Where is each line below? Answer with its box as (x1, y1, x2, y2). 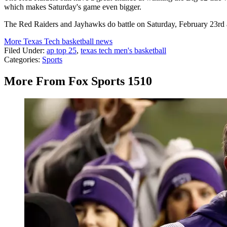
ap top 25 (47, 46, 77, 55)
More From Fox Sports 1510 (4, 74, 152, 88)
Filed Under (4, 46, 43, 55)
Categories (4, 55, 38, 64)
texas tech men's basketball (81, 46, 166, 55)
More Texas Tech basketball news (4, 37, 112, 46)
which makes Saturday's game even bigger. (4, 3, 141, 12)
